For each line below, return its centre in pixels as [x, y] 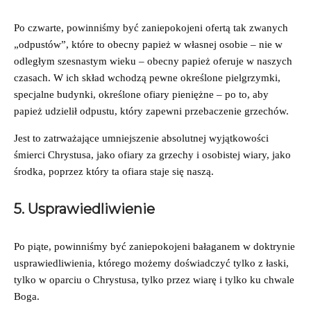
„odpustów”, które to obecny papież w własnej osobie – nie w [148, 44]
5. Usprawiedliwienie [86, 209]
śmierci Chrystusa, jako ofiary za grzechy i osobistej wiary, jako [152, 154]
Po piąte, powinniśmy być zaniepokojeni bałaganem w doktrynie [154, 246]
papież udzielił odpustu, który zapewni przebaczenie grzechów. [154, 111]
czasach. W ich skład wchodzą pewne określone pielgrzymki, [147, 77]
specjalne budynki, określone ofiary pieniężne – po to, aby [141, 94]
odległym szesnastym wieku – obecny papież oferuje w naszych [153, 61]
